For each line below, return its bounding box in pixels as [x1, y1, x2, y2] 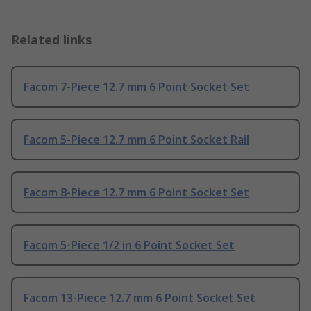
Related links [11, 31, 92, 49]
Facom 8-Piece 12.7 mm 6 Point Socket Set [24, 185, 249, 201]
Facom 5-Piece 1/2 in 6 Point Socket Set [24, 237, 235, 253]
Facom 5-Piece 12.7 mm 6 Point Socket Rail [24, 132, 249, 148]
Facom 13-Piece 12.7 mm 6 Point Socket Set [24, 290, 255, 306]
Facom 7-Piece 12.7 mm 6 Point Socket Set [24, 79, 249, 95]
